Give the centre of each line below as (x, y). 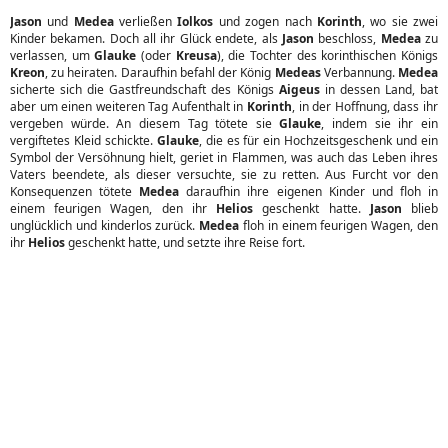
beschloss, (347, 38)
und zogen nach (265, 21)
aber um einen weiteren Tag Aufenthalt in (129, 106)
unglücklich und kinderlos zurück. (105, 225)
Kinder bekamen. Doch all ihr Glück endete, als (146, 38)
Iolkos (195, 21)
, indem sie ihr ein (380, 123)
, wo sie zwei (400, 21)
